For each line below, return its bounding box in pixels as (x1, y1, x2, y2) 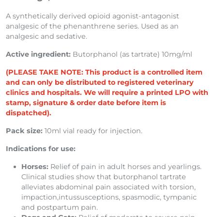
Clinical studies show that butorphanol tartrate (21, 172, 186, 182)
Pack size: (6, 126, 43, 136)
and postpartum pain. (21, 203, 98, 212)
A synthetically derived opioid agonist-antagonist (6, 12, 179, 21)
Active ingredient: (6, 50, 71, 59)
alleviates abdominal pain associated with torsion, (21, 183, 196, 192)
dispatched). (6, 108, 51, 118)
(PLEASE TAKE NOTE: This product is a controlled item (6, 68, 202, 77)
